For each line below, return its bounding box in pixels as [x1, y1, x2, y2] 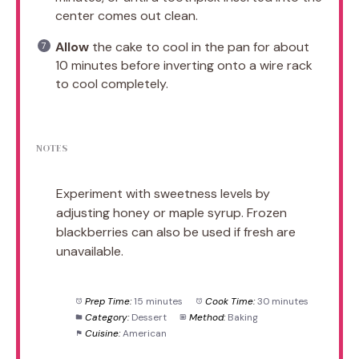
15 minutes [133, 294, 183, 308]
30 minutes [256, 294, 309, 308]
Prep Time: [84, 294, 131, 308]
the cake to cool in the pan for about [89, 38, 309, 55]
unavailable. [56, 242, 123, 260]
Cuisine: [84, 326, 120, 340]
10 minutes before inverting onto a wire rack [55, 56, 313, 74]
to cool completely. [55, 75, 168, 92]
